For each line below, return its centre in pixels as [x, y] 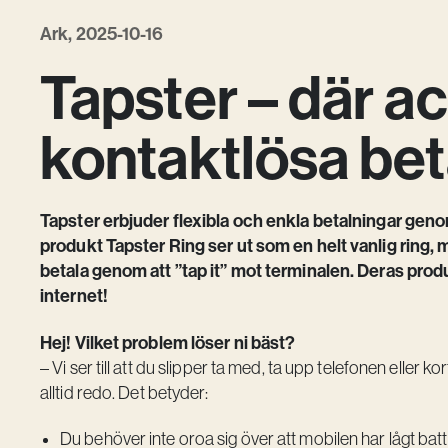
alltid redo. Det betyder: [124, 392]
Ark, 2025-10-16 [102, 34]
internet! [74, 296]
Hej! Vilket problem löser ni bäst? [168, 342]
